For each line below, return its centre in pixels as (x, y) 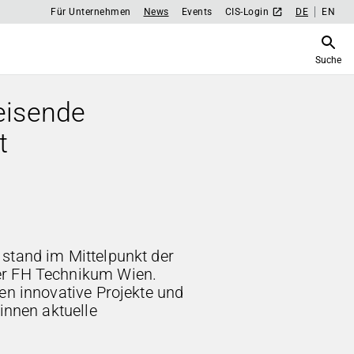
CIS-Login (247, 11)
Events (197, 11)
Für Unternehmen (91, 11)
